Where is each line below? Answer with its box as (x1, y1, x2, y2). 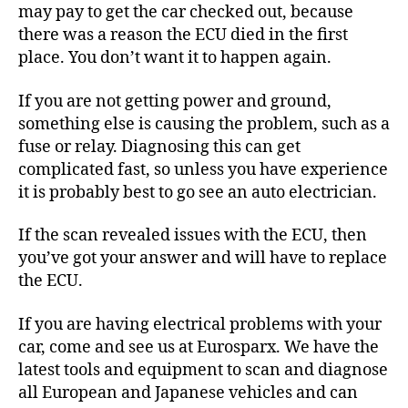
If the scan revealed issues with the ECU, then (18, 225, 367, 247)
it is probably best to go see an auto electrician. (18, 181, 377, 203)
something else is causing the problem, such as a (18, 113, 390, 135)
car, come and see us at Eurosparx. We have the (18, 336, 379, 358)
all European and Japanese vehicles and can (18, 382, 358, 403)
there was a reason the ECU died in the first (18, 25, 348, 46)
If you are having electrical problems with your (18, 313, 382, 335)
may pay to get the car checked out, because (18, 2, 353, 24)
